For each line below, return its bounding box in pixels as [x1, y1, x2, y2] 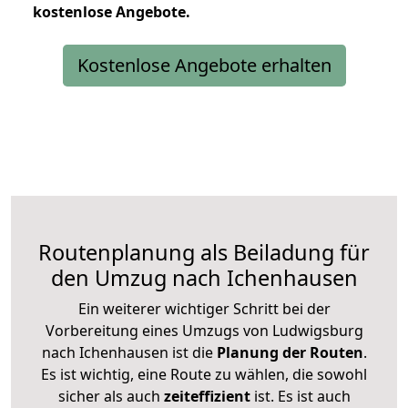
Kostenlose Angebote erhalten [76, 52, 331, 77]
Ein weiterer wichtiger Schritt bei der [77, 298, 331, 319]
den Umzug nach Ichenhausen [50, 262, 358, 292]
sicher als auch [57, 385, 164, 406]
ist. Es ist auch [250, 385, 351, 406]
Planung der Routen [212, 342, 363, 362]
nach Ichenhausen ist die [41, 342, 213, 362]
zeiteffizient [163, 385, 250, 406]
